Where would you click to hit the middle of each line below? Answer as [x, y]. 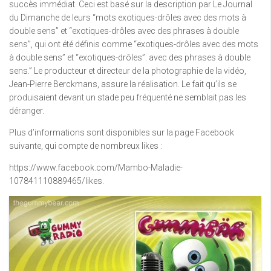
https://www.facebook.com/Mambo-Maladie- [96, 167]
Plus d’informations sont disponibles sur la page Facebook [122, 132]
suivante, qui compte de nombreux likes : [86, 145]
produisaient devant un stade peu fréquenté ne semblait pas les [128, 97]
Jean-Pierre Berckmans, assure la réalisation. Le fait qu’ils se [123, 84]
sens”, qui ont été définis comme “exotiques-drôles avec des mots [134, 44]
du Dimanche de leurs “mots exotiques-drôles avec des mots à [128, 17]
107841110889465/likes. [57, 181]
